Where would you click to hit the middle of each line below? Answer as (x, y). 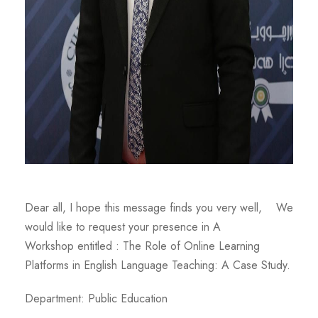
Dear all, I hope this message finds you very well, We (159, 208)
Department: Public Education (96, 298)
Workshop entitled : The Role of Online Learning (142, 246)
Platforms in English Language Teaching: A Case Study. (158, 265)
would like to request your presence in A (123, 227)
